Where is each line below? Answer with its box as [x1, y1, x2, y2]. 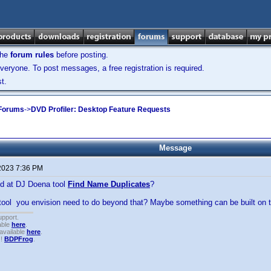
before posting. [54, 50, 108, 59]
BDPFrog [4, 235, 33, 243]
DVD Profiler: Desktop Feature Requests [31, 105, 171, 114]
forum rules [10, 50, 54, 59]
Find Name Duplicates [68, 180, 150, 189]
